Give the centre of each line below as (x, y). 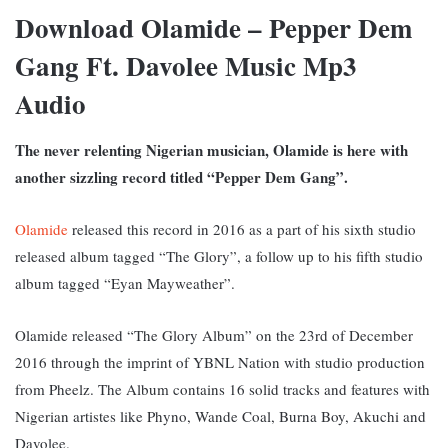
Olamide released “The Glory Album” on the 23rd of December (214, 334)
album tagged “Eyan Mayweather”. (125, 282)
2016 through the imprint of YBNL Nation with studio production (220, 361)
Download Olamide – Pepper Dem (213, 28)
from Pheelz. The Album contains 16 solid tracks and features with (222, 388)
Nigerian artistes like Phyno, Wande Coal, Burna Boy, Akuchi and (220, 415)
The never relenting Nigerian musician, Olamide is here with (211, 149)
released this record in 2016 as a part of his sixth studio (242, 228)
